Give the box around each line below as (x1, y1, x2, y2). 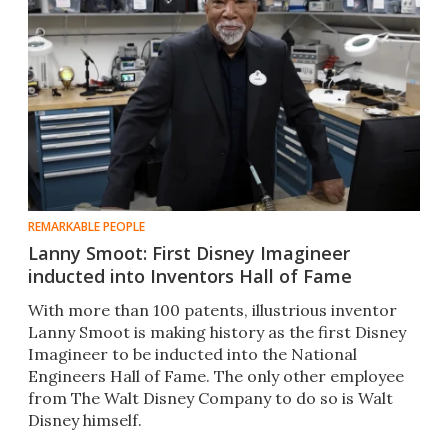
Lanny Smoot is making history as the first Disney (28, 322, 406, 343)
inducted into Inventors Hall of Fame (28, 264, 352, 289)
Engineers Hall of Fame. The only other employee (28, 366, 404, 387)
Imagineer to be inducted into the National (28, 344, 357, 365)
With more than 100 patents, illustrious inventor (28, 300, 397, 321)
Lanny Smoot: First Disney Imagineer (28, 241, 350, 266)
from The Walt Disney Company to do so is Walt (28, 388, 393, 409)
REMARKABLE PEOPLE (28, 218, 145, 236)
